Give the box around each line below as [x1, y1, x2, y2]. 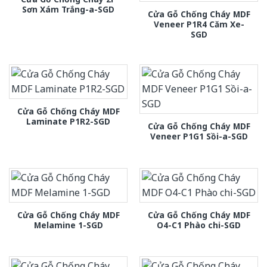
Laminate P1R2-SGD [26, 116, 110, 128]
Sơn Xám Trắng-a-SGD [22, 3, 114, 15]
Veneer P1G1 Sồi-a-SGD [150, 131, 248, 142]
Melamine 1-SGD [33, 219, 103, 231]
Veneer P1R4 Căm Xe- [153, 18, 244, 30]
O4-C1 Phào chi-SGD [157, 219, 241, 231]
